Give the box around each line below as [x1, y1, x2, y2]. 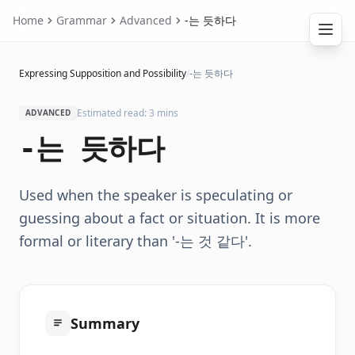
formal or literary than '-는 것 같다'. [19, 231, 252, 250]
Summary [71, 314, 139, 333]
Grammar [56, 13, 107, 28]
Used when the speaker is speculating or [19, 185, 292, 204]
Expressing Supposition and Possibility [19, 67, 186, 80]
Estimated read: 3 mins [77, 105, 178, 120]
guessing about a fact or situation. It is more [19, 208, 320, 227]
